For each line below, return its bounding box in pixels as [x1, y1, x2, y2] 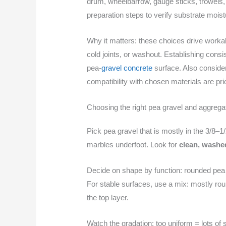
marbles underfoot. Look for [87, 140, 180, 149]
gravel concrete [101, 63, 153, 72]
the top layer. [87, 193, 129, 202]
